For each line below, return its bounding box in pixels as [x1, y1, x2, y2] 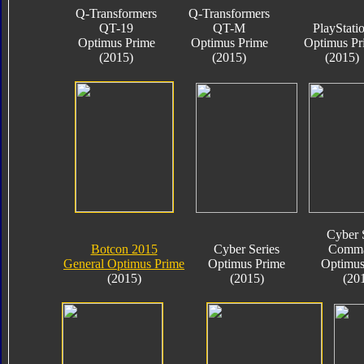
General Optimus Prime [63, 256, 184, 271]
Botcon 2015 [90, 241, 158, 256]
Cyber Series [214, 241, 279, 256]
